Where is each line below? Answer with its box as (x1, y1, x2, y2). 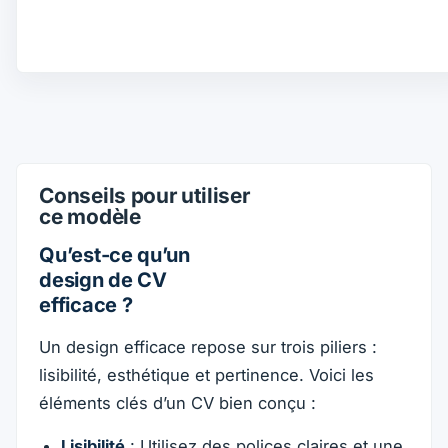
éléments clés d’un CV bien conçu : (39, 392, 317, 413)
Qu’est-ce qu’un (39, 243, 190, 268)
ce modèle (39, 204, 141, 230)
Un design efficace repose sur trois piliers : (39, 336, 378, 357)
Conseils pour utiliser (39, 183, 250, 209)
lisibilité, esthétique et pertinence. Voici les (39, 364, 375, 385)
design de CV (39, 268, 167, 293)
